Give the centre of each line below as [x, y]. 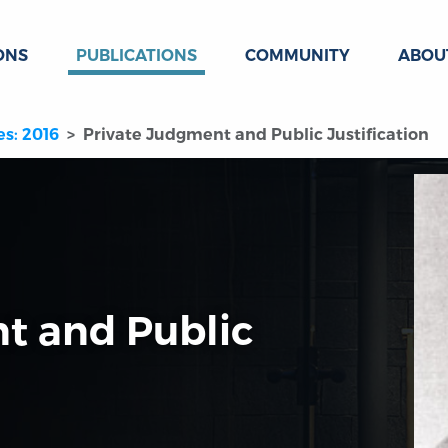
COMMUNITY [297, 55]
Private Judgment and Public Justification [256, 135]
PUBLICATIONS [136, 55]
